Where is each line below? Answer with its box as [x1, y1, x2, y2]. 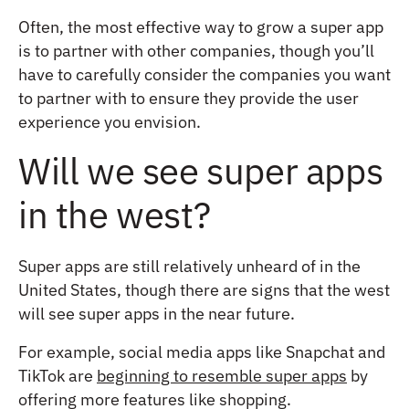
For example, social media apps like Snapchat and [18, 341, 385, 362]
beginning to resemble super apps [97, 364, 347, 386]
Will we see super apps [18, 146, 383, 194]
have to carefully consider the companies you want [18, 63, 391, 85]
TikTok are [18, 364, 97, 386]
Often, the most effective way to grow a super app [18, 16, 383, 37]
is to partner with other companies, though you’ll [18, 39, 374, 61]
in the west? [18, 190, 211, 238]
